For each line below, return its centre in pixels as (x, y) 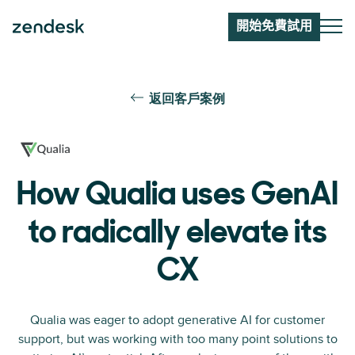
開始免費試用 (274, 27)
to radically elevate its (177, 235)
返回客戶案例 (187, 100)
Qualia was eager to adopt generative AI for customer (177, 320)
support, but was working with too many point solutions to (177, 339)
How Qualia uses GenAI (177, 197)
